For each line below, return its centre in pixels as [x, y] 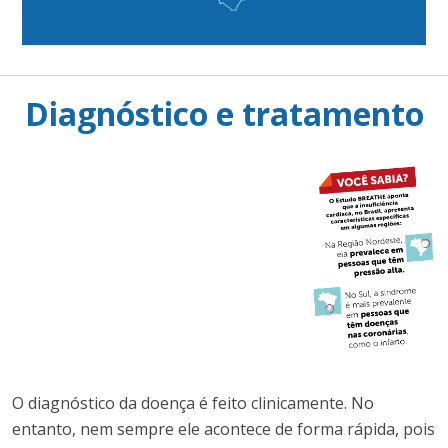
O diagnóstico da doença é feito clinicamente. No [193, 402]
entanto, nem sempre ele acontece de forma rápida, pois [223, 428]
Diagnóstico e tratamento [224, 113]
